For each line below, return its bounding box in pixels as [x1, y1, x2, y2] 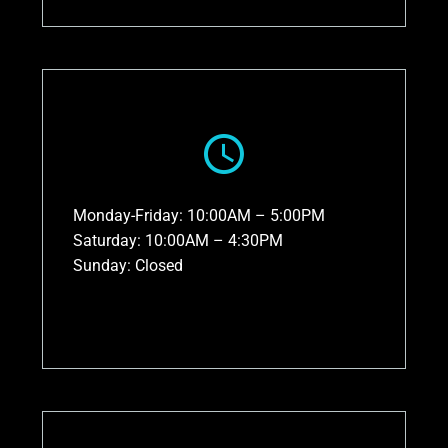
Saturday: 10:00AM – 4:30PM [73, 231, 283, 251]
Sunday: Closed [73, 256, 183, 276]
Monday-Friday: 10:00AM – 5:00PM [73, 206, 325, 226]
